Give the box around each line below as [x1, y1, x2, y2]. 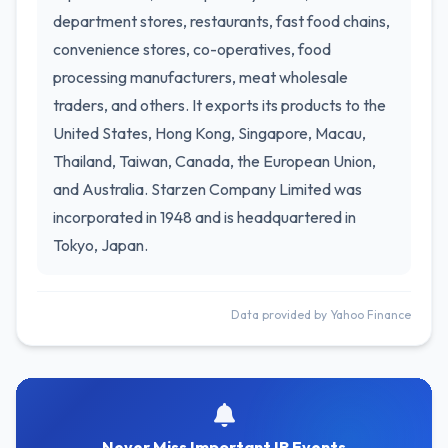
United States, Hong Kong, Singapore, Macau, [53, 123, 366, 143]
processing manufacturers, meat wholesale [53, 67, 348, 87]
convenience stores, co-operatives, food [53, 39, 331, 59]
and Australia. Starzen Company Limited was [53, 179, 362, 199]
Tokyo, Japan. [53, 235, 148, 255]
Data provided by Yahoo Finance [231, 307, 411, 322]
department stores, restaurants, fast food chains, [53, 11, 390, 31]
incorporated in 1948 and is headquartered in [53, 207, 356, 227]
